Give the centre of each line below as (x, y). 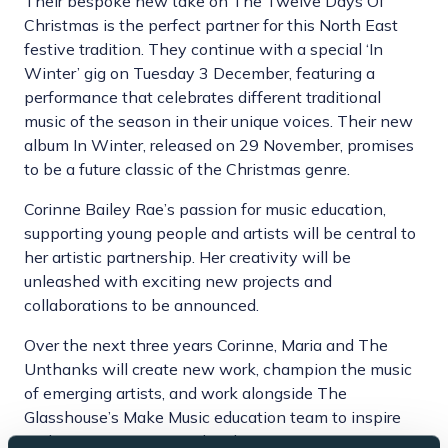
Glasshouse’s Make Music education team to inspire (212, 417)
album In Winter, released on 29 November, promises (219, 145)
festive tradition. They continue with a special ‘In (203, 49)
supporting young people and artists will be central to (220, 233)
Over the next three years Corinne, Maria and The (206, 345)
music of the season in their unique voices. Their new (218, 121)
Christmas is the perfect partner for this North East (211, 25)
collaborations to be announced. (141, 305)
